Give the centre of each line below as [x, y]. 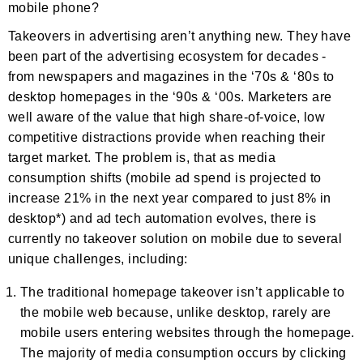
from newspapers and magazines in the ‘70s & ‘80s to [171, 77]
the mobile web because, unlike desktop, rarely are [176, 313]
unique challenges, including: [98, 259]
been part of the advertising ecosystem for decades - [167, 57]
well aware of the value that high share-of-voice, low [167, 117]
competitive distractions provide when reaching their [167, 138]
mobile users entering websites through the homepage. [188, 333]
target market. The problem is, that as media [142, 158]
